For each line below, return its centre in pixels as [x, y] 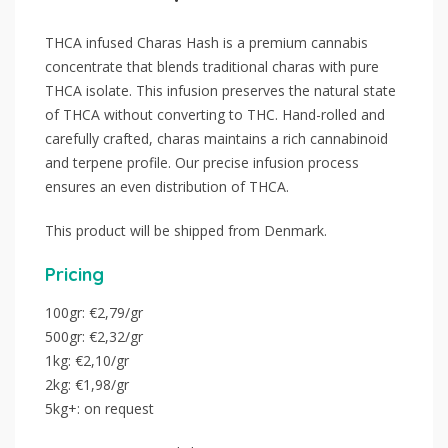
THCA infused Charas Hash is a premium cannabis [206, 42]
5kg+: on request [99, 408]
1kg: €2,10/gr [87, 360]
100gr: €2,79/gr [94, 312]
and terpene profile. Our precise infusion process [202, 162]
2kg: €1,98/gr [87, 384]
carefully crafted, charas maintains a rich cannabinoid [216, 138]
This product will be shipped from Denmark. [186, 230]
